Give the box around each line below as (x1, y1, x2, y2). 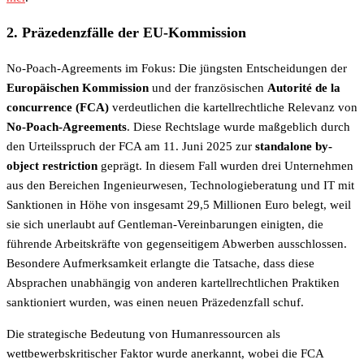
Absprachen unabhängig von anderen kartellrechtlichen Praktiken (6, 275, 340, 289)
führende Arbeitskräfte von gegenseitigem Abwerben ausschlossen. (6, 236, 347, 250)
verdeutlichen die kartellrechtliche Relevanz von (109, 100, 357, 114)
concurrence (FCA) (6, 100, 109, 114)
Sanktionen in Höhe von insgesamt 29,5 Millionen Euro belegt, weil (6, 197, 351, 211)
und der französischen (149, 80, 267, 94)
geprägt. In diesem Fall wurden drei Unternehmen (97, 158, 353, 172)
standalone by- (255, 139, 332, 153)
